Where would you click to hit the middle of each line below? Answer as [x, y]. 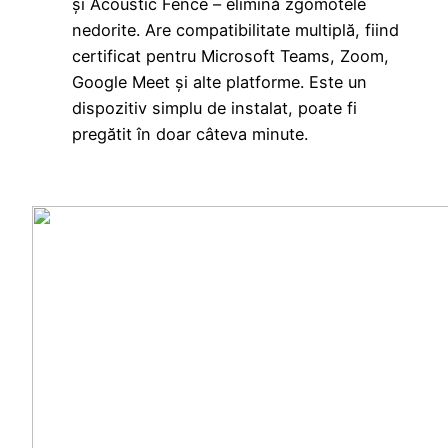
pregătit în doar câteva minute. [190, 134]
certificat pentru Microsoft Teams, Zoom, [230, 56]
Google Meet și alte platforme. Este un [219, 82]
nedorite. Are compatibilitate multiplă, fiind [235, 30]
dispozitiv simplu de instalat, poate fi [214, 108]
